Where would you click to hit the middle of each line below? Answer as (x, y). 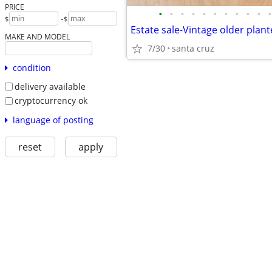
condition (32, 67)
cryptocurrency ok (51, 101)
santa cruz (193, 48)
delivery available (50, 86)
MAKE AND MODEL (37, 36)
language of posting (53, 120)
